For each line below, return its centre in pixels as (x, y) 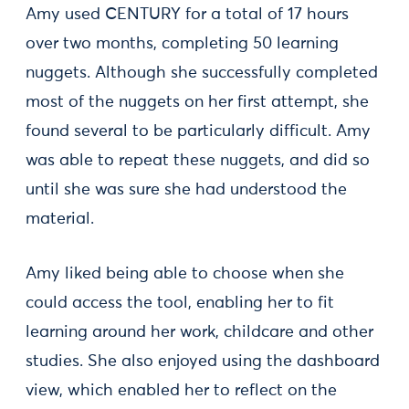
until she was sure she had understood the (186, 189)
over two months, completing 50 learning (182, 43)
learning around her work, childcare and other (199, 332)
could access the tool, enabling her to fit (180, 303)
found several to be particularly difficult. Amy (198, 131)
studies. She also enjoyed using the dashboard (203, 361)
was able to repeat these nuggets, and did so (198, 160)
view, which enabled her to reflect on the (181, 390)
